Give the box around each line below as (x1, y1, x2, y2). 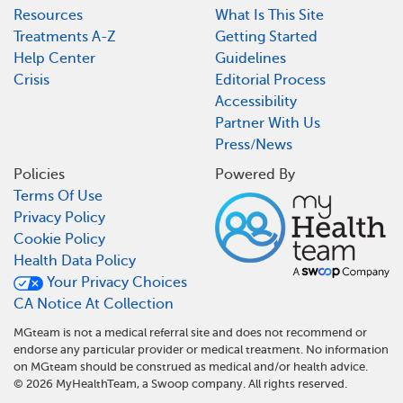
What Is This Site (215, 6, 324, 23)
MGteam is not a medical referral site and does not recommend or (13, 325, 367, 339)
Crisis (13, 71, 49, 88)
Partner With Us (215, 114, 320, 131)
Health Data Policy (13, 253, 136, 270)
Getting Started (215, 28, 318, 45)
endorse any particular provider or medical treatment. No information (13, 342, 389, 356)
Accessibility (215, 93, 297, 110)
